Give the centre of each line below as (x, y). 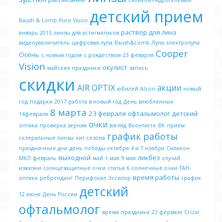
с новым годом (61, 55)
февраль (45, 158)
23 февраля (107, 113)
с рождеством (102, 55)
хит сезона (90, 138)
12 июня (30, 194)
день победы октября (99, 148)
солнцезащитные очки (74, 168)
